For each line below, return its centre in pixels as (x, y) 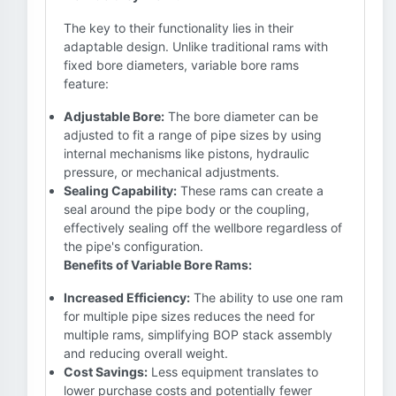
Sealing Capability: (120, 190)
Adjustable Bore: (114, 116)
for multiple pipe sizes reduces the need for (189, 316)
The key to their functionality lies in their (179, 28)
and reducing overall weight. (146, 353)
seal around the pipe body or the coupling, (187, 209)
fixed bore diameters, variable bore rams (181, 65)
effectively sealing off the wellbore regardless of (203, 228)
